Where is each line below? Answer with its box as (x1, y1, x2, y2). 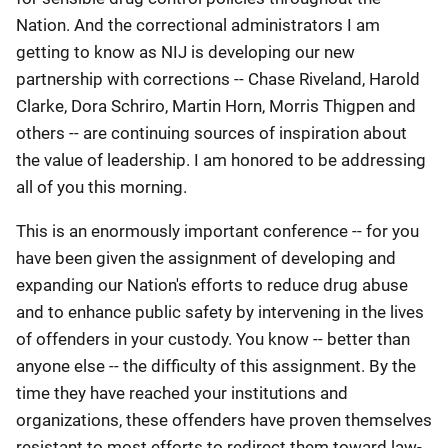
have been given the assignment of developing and (16, 248, 396, 268)
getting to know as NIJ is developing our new (16, 42, 355, 62)
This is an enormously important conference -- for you (16, 221, 419, 241)
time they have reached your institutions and (16, 383, 348, 403)
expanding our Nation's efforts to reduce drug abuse (16, 275, 408, 295)
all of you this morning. (16, 177, 187, 197)
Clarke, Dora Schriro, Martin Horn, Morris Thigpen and (16, 96, 416, 116)
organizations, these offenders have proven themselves (16, 410, 432, 430)
